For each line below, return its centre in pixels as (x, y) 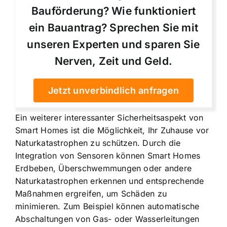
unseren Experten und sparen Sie (113, 45)
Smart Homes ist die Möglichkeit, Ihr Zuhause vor (112, 130)
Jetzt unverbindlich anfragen (113, 91)
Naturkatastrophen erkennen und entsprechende (110, 181)
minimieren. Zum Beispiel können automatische (107, 206)
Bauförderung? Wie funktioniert (113, 11)
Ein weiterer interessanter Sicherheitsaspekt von (109, 118)
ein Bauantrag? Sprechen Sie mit (113, 28)
